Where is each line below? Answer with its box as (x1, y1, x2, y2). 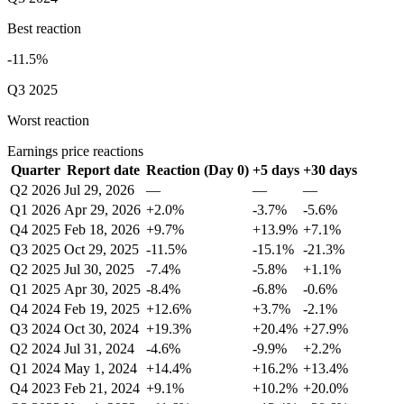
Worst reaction (7, 113, 89, 128)
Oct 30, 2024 (64, 321, 139, 336)
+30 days (303, 162, 357, 178)
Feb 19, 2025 (64, 301, 140, 317)
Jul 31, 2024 (64, 341, 134, 356)
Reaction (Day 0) (146, 162, 249, 178)
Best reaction (7, 21, 81, 36)
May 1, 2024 (64, 361, 137, 376)
